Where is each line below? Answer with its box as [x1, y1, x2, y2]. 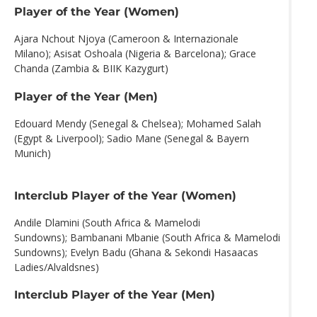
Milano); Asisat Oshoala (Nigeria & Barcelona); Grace [14, 47, 256, 61]
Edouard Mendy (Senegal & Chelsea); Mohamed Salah [14, 116, 261, 130]
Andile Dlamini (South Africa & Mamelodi [14, 215, 200, 229]
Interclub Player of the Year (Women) [14, 188, 236, 202]
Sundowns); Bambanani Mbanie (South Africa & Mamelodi [14, 230, 280, 244]
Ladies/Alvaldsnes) [14, 260, 99, 274]
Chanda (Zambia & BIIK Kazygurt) [14, 62, 168, 76]
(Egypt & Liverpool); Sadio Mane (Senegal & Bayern [14, 131, 249, 145]
